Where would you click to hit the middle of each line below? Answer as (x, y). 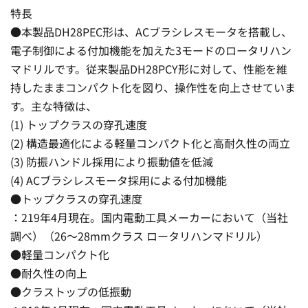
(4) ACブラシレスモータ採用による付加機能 (119, 180)
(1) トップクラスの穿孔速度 (79, 124)
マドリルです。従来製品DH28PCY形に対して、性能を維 (149, 68)
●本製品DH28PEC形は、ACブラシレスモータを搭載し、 (151, 31)
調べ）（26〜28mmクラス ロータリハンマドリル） (139, 235)
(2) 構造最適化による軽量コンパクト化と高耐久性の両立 (150, 143)
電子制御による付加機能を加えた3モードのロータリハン (151, 50)
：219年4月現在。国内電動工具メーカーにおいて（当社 (149, 217)
